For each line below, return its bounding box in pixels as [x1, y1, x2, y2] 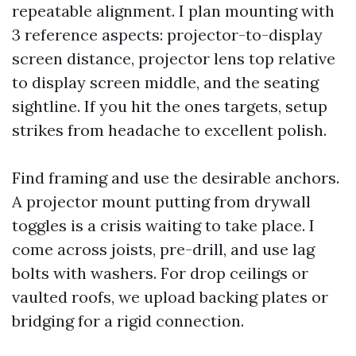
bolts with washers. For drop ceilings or [12, 263, 308, 283]
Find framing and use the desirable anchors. [12, 168, 339, 188]
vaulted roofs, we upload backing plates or [12, 287, 328, 307]
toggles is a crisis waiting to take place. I [12, 215, 315, 235]
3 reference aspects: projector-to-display [12, 25, 323, 44]
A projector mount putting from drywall [12, 192, 311, 211]
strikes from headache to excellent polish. [12, 120, 327, 140]
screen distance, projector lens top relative [12, 48, 335, 68]
